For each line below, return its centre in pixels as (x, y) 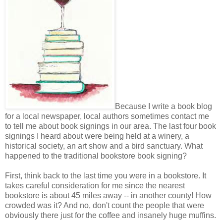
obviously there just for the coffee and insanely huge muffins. (111, 216)
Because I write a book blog (164, 107)
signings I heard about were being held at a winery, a (97, 136)
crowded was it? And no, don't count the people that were (105, 206)
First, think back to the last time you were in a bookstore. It (106, 176)
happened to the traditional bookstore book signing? (96, 156)
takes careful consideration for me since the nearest (95, 186)
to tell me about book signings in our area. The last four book (111, 126)
